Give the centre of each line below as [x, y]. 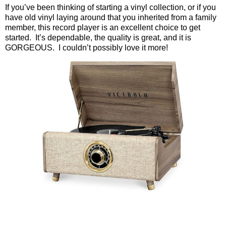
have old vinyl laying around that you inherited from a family [111, 18]
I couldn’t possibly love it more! [113, 48]
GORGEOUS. [30, 48]
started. [18, 38]
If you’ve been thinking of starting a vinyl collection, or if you [110, 8]
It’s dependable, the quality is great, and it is [113, 38]
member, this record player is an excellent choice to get [103, 28]
